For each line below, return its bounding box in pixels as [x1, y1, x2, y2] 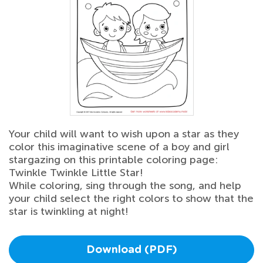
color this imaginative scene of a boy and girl [9, 140, 230, 154]
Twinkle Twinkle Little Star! [9, 166, 143, 180]
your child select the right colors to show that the [9, 192, 254, 205]
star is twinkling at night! [9, 205, 129, 218]
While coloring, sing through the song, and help [9, 179, 241, 193]
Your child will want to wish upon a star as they [9, 127, 239, 141]
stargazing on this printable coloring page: [9, 153, 218, 167]
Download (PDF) [86, 245, 177, 256]
